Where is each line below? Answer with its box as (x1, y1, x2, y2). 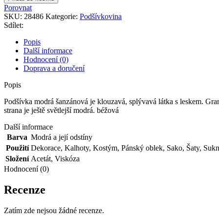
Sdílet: (4, 21, 23, 29)
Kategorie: (45, 12, 78, 21)
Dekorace (31, 143, 61, 152)
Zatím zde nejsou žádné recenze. (4, 206, 104, 215)
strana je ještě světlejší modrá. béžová (4, 106, 119, 114)
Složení (5, 154, 29, 163)
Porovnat (4, 3, 32, 12)
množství (15, 8, 43, 17)
